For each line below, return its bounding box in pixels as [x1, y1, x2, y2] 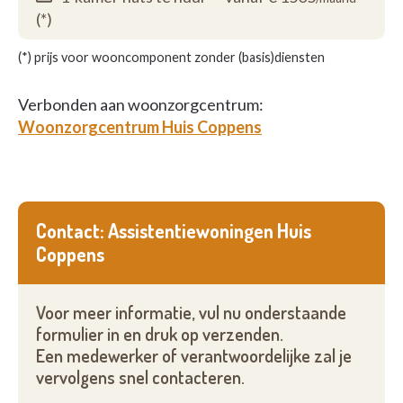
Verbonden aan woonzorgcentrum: [18, 94, 264, 114]
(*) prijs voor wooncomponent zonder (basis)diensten [18, 49, 325, 65]
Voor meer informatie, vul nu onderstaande [36, 301, 346, 324]
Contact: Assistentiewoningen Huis [36, 219, 311, 243]
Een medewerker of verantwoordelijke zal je [36, 345, 352, 367]
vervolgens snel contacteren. [36, 366, 245, 389]
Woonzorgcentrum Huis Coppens [18, 117, 262, 137]
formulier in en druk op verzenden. [36, 323, 283, 345]
